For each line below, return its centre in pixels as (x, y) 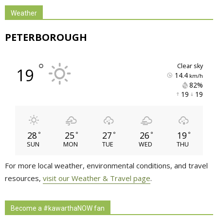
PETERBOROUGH (46, 37)
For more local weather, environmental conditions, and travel (106, 166)
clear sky (192, 66)
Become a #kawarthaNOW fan (58, 209)
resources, (24, 178)
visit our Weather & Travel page (97, 178)
